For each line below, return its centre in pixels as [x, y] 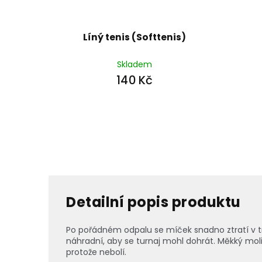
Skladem [135, 64]
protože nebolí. [96, 252]
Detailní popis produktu [154, 202]
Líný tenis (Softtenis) [135, 37]
